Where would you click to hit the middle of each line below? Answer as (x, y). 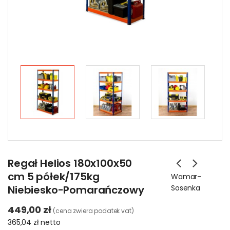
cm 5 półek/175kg (54, 177)
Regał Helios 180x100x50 (70, 163)
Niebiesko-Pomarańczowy (76, 190)
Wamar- (186, 177)
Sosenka (186, 188)
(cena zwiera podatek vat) (93, 211)
